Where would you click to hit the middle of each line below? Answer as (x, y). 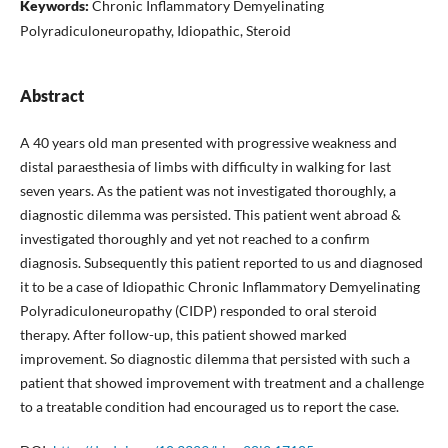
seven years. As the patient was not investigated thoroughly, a (207, 190)
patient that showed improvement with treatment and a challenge (221, 382)
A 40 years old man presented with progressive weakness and (208, 142)
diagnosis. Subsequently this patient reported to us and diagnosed (221, 262)
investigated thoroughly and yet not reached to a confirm (194, 238)
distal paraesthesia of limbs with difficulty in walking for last (205, 166)
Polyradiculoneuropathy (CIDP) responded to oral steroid (198, 310)
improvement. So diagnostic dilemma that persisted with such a (214, 358)
